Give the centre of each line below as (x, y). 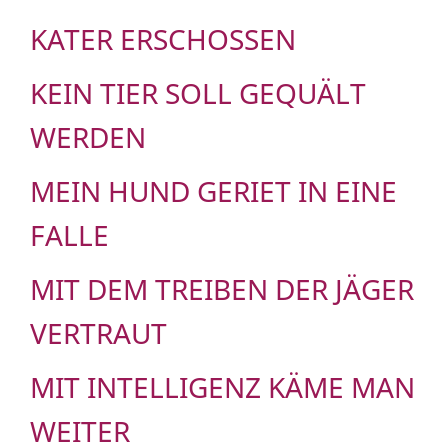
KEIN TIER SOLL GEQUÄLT (198, 93)
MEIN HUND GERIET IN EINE (213, 191)
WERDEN (88, 137)
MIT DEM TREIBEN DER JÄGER (222, 289)
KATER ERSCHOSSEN (163, 39)
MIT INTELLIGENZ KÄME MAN (222, 387)
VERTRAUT (98, 333)
